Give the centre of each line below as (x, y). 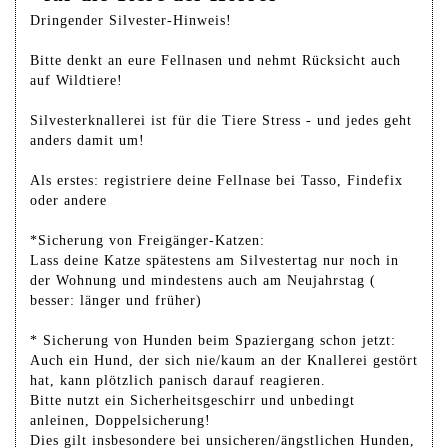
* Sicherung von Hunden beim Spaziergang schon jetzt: (213, 340)
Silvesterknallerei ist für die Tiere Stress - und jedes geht (221, 120)
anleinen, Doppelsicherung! (120, 420)
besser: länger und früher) (116, 300)
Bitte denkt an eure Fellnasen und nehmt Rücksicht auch (215, 60)
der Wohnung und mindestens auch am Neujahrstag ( (203, 280)
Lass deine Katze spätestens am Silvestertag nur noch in (214, 260)
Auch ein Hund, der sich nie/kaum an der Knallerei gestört (224, 360)
